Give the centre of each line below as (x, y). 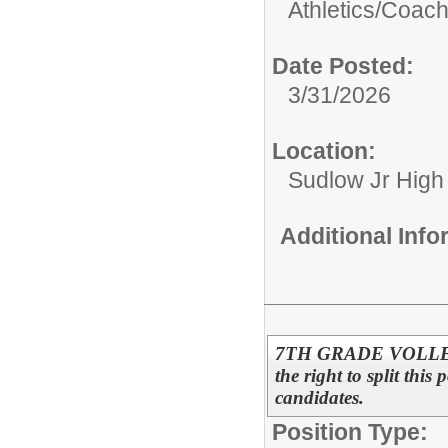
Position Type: (350, 432)
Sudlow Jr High (366, 179)
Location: (324, 150)
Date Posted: (343, 65)
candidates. (319, 398)
